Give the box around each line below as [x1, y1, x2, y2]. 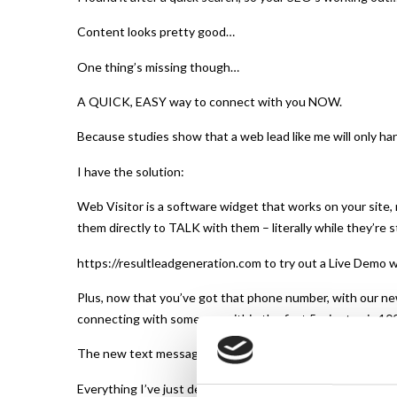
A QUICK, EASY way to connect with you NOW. [77, 93, 342, 109]
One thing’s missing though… [77, 58, 239, 74]
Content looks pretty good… [77, 24, 235, 40]
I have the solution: [77, 163, 184, 179]
